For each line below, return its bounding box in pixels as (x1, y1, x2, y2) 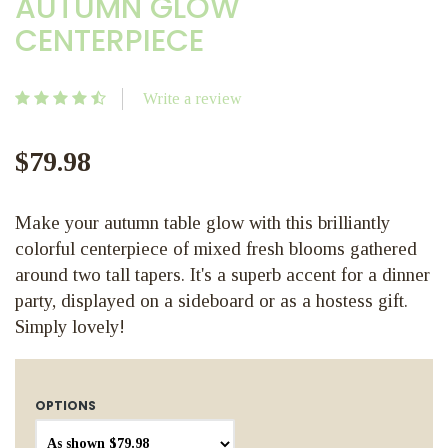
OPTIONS (35, 396, 96, 414)
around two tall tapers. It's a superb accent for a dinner (15, 264, 430, 285)
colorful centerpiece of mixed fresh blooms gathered (15, 238, 417, 259)
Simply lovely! (15, 316, 125, 337)
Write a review (143, 90, 242, 107)
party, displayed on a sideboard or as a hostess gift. (15, 290, 408, 311)
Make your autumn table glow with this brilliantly (15, 212, 390, 233)
